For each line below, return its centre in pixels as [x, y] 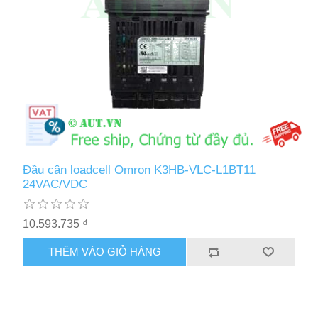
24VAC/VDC [55, 184]
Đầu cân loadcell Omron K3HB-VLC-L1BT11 [139, 170]
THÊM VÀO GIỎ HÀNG [104, 252]
